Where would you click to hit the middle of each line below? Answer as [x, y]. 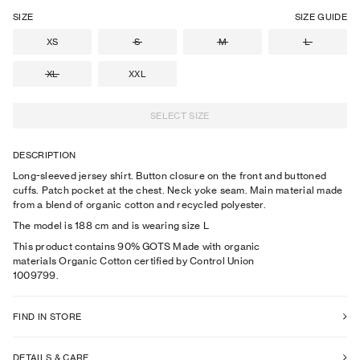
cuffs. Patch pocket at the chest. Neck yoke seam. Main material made [178, 190]
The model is [43, 225]
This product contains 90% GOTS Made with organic [137, 246]
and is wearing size [156, 225]
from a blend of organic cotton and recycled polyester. [139, 204]
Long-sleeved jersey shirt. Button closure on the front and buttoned [170, 175]
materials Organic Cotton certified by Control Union [134, 260]
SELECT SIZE [180, 116]
